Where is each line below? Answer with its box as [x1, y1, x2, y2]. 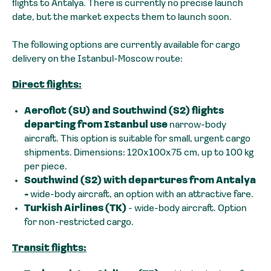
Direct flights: [12, 80, 82, 90]
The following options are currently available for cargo [12, 40, 240, 50]
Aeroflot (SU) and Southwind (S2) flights [24, 106, 224, 116]
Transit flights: [12, 243, 87, 253]
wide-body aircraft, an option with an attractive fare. [30, 189, 253, 200]
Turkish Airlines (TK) [24, 203, 128, 214]
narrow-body [169, 120, 226, 130]
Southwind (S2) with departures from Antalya [24, 175, 256, 186]
